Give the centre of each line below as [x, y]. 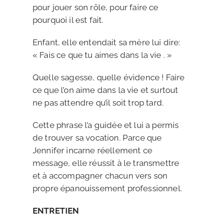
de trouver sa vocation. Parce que [97, 138]
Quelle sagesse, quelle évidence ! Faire [109, 77]
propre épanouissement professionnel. [107, 188]
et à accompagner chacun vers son [100, 176]
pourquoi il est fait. [68, 20]
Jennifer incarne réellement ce [92, 150]
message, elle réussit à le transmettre [106, 163]
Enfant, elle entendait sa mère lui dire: [106, 42]
